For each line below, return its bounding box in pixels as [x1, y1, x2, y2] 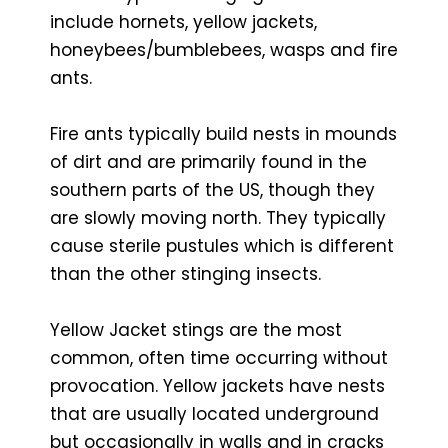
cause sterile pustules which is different [50, 233, 394, 258]
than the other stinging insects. [50, 261, 321, 286]
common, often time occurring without [50, 345, 388, 370]
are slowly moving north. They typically [50, 205, 386, 230]
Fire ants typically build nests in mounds [50, 121, 397, 146]
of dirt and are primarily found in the [50, 149, 367, 174]
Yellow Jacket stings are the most [50, 317, 342, 342]
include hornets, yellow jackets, [50, 9, 317, 34]
